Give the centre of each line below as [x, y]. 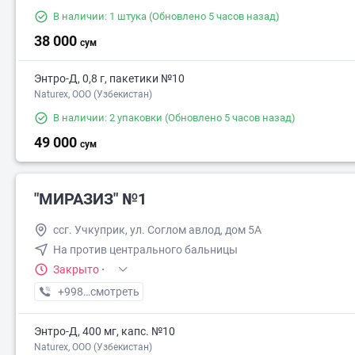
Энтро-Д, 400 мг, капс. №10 [105, 332]
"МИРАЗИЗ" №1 [90, 199]
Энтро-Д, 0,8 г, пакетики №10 [109, 79]
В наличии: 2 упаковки [108, 118]
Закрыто [76, 270]
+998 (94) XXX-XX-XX [111, 292]
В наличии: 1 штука [100, 17]
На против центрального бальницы [145, 250]
